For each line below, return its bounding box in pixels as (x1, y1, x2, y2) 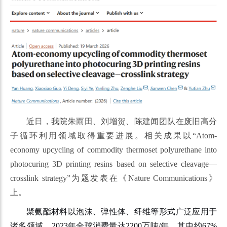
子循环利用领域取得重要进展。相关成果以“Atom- (10, 131, 217, 140)
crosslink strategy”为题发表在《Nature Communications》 (10, 173, 217, 182)
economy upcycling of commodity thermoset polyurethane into (10, 145, 217, 154)
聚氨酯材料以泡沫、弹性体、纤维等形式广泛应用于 (26, 207, 217, 216)
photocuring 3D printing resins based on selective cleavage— (10, 159, 217, 168)
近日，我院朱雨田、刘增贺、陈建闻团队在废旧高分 (26, 117, 217, 126)
